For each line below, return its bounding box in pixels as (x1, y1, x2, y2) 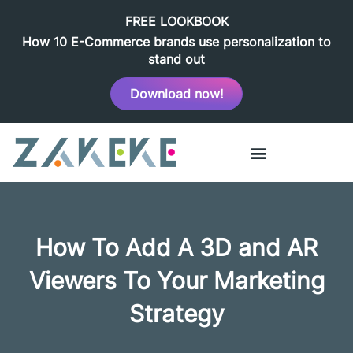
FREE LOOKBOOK (124, 13, 229, 29)
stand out (148, 51, 205, 67)
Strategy (128, 299, 225, 329)
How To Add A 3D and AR (35, 233, 318, 262)
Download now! (130, 86, 223, 102)
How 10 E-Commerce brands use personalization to (22, 34, 331, 50)
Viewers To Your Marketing (28, 266, 325, 295)
